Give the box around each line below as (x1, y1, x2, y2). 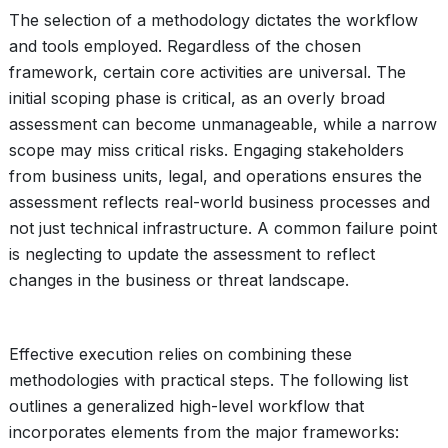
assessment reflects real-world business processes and (9, 192, 430, 212)
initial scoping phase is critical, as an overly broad (9, 88, 385, 108)
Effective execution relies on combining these (9, 344, 352, 364)
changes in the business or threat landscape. (9, 270, 349, 290)
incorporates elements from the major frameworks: (9, 422, 399, 442)
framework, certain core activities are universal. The (9, 62, 406, 82)
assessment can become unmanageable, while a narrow (9, 114, 437, 134)
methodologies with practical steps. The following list (9, 370, 408, 390)
